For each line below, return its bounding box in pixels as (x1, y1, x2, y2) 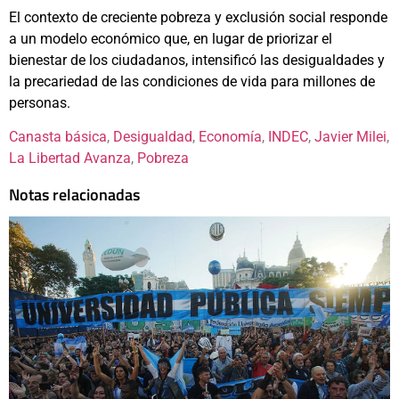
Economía (199, 128, 262, 146)
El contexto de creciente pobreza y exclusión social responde (9, 8, 387, 26)
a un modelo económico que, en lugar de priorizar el (9, 29, 332, 47)
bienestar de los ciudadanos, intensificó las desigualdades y (9, 51, 385, 69)
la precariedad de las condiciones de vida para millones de (9, 72, 375, 90)
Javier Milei (314, 128, 387, 146)
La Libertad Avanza (9, 150, 131, 167)
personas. (9, 94, 70, 111)
